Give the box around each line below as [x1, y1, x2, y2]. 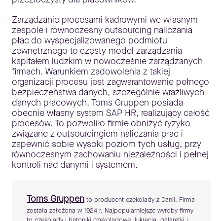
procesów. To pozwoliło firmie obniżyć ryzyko [12, 117, 190, 130]
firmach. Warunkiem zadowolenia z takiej [12, 66, 170, 78]
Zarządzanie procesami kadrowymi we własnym [12, 14, 198, 26]
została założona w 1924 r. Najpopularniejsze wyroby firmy [27, 206, 193, 215]
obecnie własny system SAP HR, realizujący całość [12, 107, 210, 119]
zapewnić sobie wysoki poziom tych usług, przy [12, 138, 201, 150]
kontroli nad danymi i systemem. [12, 159, 138, 171]
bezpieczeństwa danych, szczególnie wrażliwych [12, 86, 204, 99]
